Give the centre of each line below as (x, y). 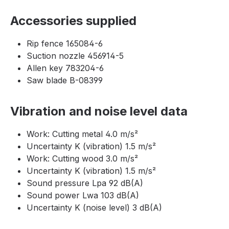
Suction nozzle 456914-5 (75, 56)
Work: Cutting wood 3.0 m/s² (82, 159)
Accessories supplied (73, 21)
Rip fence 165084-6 (65, 44)
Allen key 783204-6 (65, 68)
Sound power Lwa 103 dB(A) (83, 196)
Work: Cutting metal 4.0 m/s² (82, 134)
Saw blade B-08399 (65, 81)
